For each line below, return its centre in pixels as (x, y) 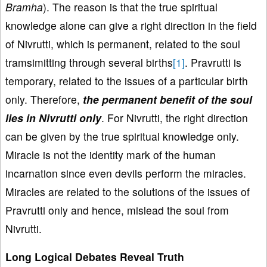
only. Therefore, (44, 99)
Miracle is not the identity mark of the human (111, 154)
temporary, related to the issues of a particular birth (127, 80)
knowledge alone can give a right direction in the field (131, 25)
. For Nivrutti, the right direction (175, 117)
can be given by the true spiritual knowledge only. (122, 136)
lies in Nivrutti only (53, 117)
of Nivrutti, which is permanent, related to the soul (124, 44)
